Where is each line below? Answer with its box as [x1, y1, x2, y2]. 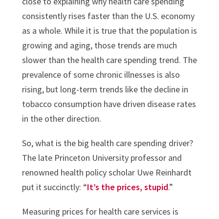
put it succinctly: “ [22, 181, 87, 193]
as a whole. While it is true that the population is [22, 24, 197, 36]
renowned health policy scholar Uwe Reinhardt [22, 166, 192, 178]
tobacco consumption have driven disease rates [22, 98, 196, 109]
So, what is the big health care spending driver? [22, 137, 193, 149]
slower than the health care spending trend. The [22, 54, 197, 66]
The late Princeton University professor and [22, 152, 182, 163]
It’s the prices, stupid [87, 181, 168, 193]
